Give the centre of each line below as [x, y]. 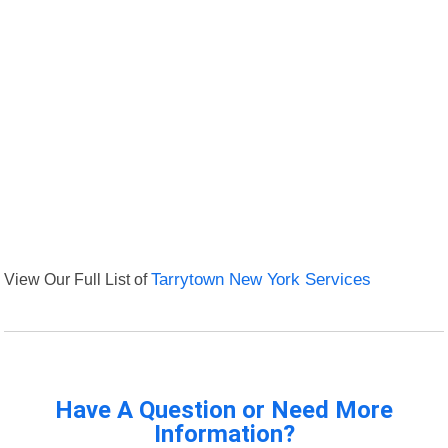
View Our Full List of [78, 279]
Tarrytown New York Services [261, 280]
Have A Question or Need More [224, 410]
